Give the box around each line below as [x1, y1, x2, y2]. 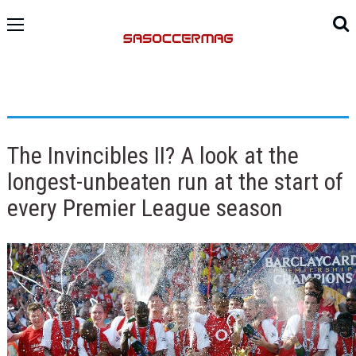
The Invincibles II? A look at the [6, 141, 299, 169]
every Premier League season [6, 193, 283, 222]
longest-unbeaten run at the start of [6, 167, 343, 195]
